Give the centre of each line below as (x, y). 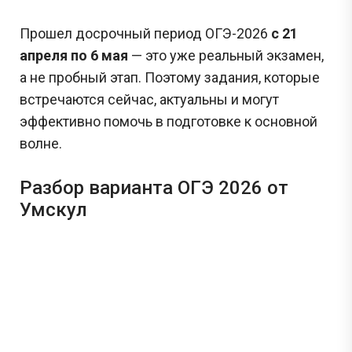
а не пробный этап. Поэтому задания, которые (170, 77)
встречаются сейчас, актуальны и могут (149, 99)
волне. (41, 143)
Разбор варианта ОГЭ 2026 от (154, 187)
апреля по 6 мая (74, 55)
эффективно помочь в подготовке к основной (169, 121)
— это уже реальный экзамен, (226, 55)
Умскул (53, 209)
